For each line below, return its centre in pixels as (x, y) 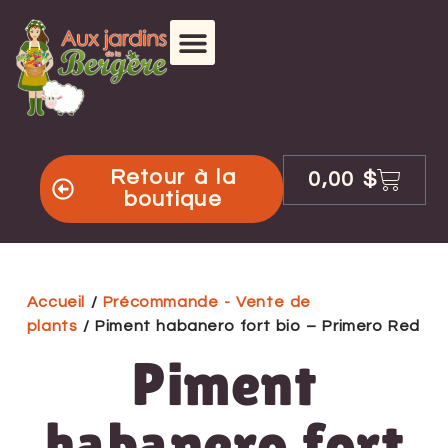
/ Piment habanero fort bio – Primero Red (249, 326)
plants (52, 326)
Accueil (56, 302)
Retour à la (172, 177)
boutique (172, 199)
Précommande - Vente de (207, 302)
